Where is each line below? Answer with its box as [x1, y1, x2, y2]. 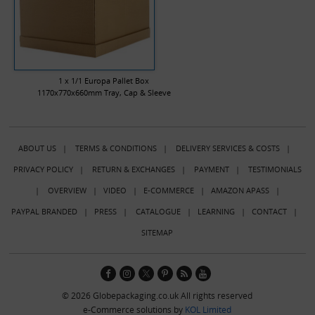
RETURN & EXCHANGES [91, 163, 175, 174]
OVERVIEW [47, 184, 86, 195]
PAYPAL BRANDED [11, 205, 77, 217]
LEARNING [197, 205, 235, 217]
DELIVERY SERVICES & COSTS [175, 142, 280, 153]
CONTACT [251, 205, 287, 217]
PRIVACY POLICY [13, 163, 73, 174]
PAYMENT [193, 163, 229, 174]
